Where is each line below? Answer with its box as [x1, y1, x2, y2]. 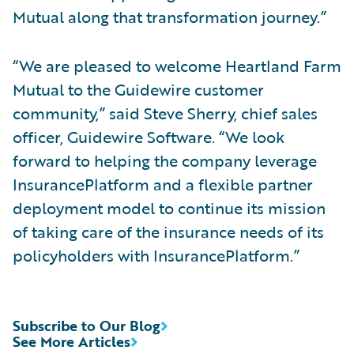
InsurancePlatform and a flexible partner [13, 171, 313, 196]
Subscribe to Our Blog [13, 314, 160, 336]
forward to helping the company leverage [13, 148, 317, 172]
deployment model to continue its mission [13, 195, 326, 220]
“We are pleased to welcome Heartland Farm [13, 53, 341, 77]
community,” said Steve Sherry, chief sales [13, 100, 318, 125]
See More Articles [13, 330, 130, 352]
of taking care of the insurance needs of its [13, 219, 324, 243]
